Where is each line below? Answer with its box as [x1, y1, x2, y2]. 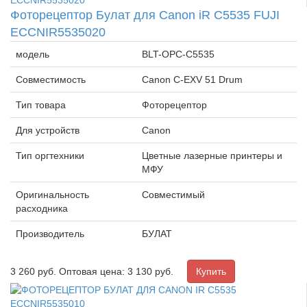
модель [16, 48, 49, 60]
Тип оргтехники [16, 149, 84, 161]
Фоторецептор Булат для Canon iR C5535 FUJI [10, 8, 280, 22]
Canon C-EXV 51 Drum [142, 73, 243, 85]
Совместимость [16, 73, 86, 85]
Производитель [16, 228, 84, 239]
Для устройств [16, 124, 79, 136]
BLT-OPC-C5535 [142, 48, 214, 60]
